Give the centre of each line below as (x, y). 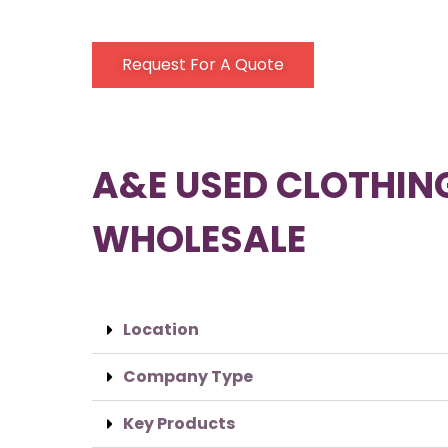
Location (161, 329)
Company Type (188, 376)
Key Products (179, 423)
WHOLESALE (199, 239)
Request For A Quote (203, 64)
